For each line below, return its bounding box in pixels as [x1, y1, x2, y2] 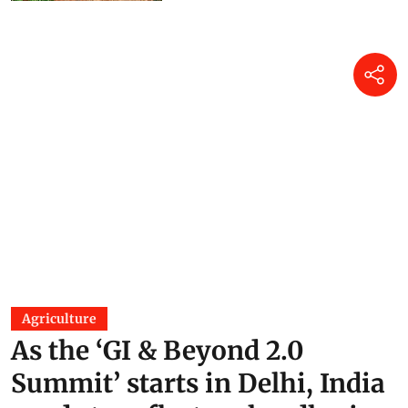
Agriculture [22, 310, 97, 327]
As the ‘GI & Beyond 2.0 [11, 333, 304, 367]
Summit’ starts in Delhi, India [11, 366, 385, 400]
